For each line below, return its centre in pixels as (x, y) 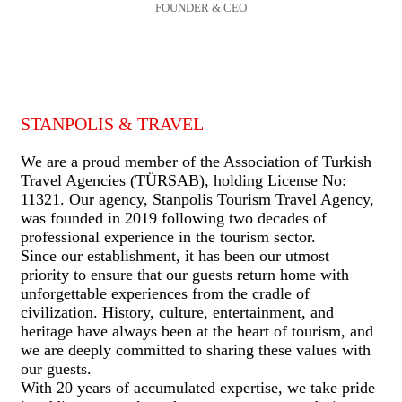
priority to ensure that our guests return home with (185, 274)
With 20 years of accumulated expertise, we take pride (198, 387)
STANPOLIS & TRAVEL (112, 123)
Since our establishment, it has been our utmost (175, 255)
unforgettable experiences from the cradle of (165, 293)
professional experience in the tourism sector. (168, 236)
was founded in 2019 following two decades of (174, 218)
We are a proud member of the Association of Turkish (196, 161)
